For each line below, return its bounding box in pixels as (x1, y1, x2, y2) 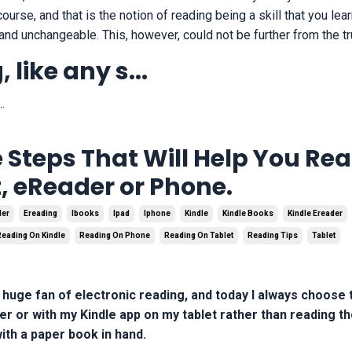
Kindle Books (222, 209, 274, 218)
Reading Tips (247, 231, 299, 240)
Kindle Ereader (288, 209, 343, 218)
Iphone (144, 209, 171, 218)
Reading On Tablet (164, 231, 234, 240)
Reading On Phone (79, 231, 151, 240)
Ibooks (71, 209, 100, 218)
